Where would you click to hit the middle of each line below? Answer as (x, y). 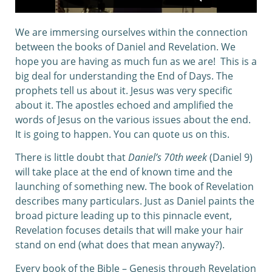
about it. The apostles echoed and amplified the (124, 105)
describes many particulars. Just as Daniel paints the (135, 201)
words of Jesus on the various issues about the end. (133, 120)
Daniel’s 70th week (169, 158)
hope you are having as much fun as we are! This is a (136, 61)
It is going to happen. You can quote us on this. (122, 134)
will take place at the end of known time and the (124, 172)
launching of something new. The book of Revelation (134, 187)
